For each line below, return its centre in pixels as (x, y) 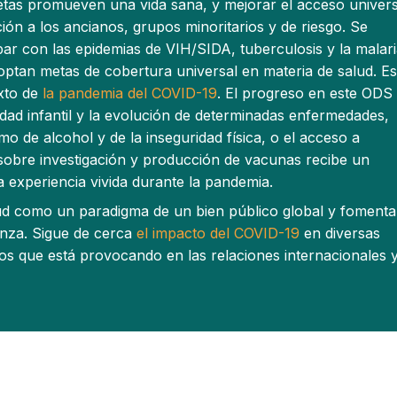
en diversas (340, 233)
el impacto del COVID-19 (218, 233)
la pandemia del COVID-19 (130, 93)
